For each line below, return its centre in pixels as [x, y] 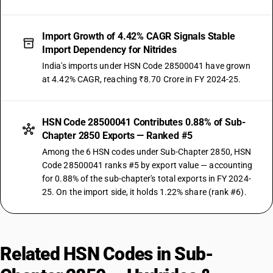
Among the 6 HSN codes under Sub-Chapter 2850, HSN [147, 152]
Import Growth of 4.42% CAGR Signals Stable [139, 36]
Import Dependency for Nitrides [109, 50]
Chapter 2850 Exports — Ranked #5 [117, 136]
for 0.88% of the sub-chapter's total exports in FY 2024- [147, 179]
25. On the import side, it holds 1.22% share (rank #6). [144, 192]
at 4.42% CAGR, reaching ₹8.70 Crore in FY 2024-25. [142, 79]
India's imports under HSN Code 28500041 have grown [147, 66]
